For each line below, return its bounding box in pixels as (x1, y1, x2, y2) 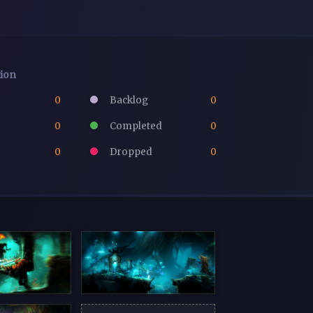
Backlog (108, 94, 149, 106)
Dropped (108, 146, 153, 159)
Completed (108, 119, 163, 132)
